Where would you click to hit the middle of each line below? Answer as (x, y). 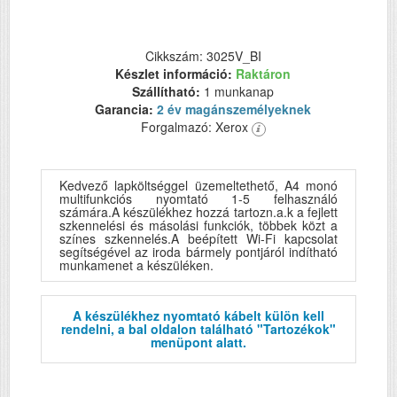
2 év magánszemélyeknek (234, 109)
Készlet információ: (175, 74)
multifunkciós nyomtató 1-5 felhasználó (198, 199)
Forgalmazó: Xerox (196, 127)
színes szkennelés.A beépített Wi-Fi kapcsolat (198, 239)
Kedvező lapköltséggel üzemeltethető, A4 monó (198, 186)
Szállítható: (168, 92)
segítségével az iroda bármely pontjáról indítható (198, 252)
